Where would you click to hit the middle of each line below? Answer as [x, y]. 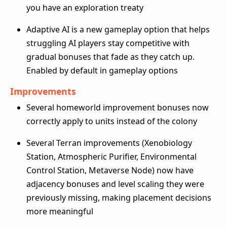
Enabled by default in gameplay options [102, 70]
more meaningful [60, 211]
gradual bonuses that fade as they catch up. [110, 56]
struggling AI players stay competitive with [108, 43]
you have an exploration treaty [85, 7]
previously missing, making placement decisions [119, 197]
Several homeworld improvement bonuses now [118, 107]
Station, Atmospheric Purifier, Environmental [111, 156]
